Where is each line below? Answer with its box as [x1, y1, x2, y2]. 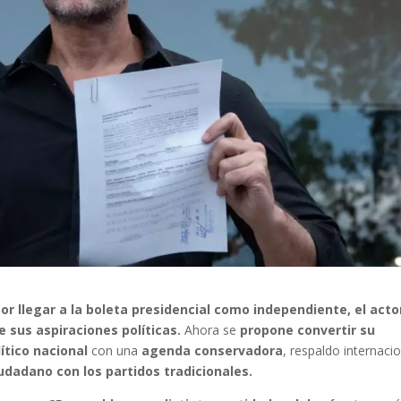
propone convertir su [240, 320, 376, 338]
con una [88, 341, 142, 359]
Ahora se [181, 320, 241, 338]
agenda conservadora [141, 341, 284, 359]
